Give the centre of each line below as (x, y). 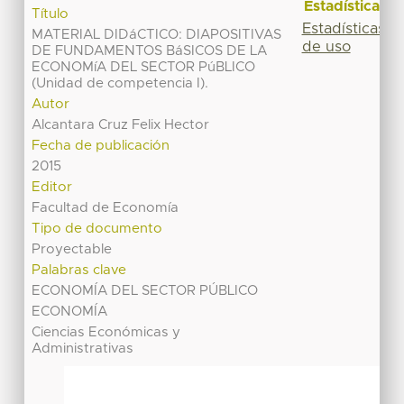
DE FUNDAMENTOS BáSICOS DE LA (150, 51)
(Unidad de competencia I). (120, 84)
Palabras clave (79, 271)
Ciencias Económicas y (106, 333)
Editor (52, 188)
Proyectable (72, 250)
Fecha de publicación (101, 146)
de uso (326, 46)
